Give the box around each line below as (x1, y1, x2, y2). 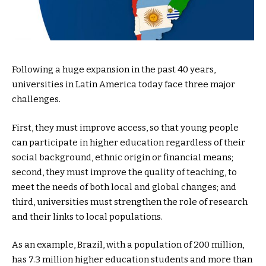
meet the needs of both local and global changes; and (12, 181, 236, 192)
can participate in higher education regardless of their (12, 137, 245, 148)
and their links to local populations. (12, 211, 163, 222)
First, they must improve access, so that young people (12, 122, 239, 133)
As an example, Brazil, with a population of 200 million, (12, 239, 244, 251)
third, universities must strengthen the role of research (12, 196, 248, 207)
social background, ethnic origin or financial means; (12, 151, 233, 163)
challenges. (12, 94, 61, 105)
